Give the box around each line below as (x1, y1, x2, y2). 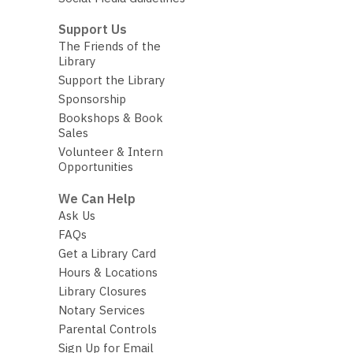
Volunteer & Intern (58, 144, 163, 160)
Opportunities (58, 159, 133, 175)
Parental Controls (58, 321, 157, 336)
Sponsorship (58, 91, 126, 107)
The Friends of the (58, 39, 161, 54)
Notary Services (58, 302, 145, 318)
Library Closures (58, 283, 147, 299)
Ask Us (58, 207, 95, 223)
